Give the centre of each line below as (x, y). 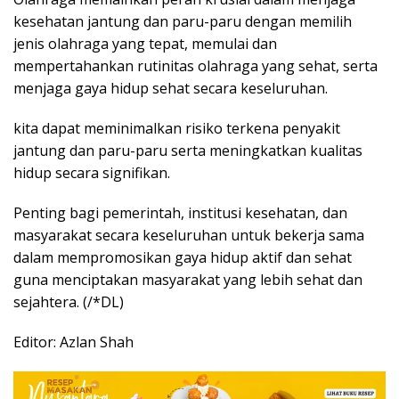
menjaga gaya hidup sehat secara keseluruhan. (171, 89)
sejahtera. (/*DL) (69, 302)
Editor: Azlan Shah (73, 342)
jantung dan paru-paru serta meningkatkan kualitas (188, 151)
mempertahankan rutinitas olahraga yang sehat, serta (195, 66)
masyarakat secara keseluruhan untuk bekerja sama (189, 236)
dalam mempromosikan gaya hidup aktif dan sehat (183, 258)
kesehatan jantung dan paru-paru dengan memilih (183, 22)
